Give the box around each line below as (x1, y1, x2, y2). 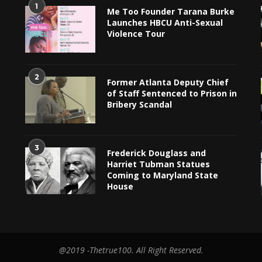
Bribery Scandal (106, 98, 172, 110)
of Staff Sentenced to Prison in (106, 87, 237, 99)
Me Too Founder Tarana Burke (106, 5, 235, 17)
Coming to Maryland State (106, 169, 218, 181)
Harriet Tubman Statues (106, 158, 210, 170)
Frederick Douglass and (106, 147, 206, 158)
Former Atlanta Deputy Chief (106, 76, 229, 88)
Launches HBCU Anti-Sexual (106, 16, 223, 28)
